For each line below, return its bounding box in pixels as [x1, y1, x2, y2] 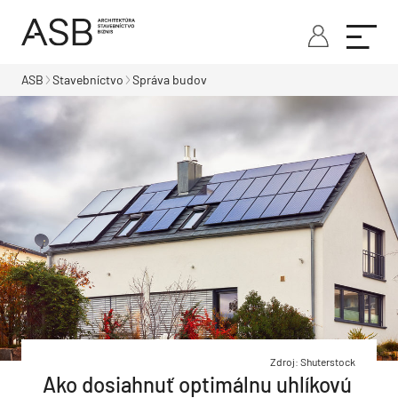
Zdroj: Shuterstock [270, 355, 355, 369]
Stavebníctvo [52, 72, 123, 87]
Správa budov [132, 72, 207, 87]
